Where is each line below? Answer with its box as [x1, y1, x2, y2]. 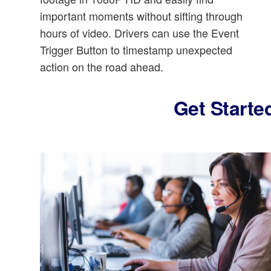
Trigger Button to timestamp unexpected [40, 41, 232, 57]
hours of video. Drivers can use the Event [40, 24, 239, 41]
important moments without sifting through [40, 7, 243, 24]
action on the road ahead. [40, 58, 163, 74]
